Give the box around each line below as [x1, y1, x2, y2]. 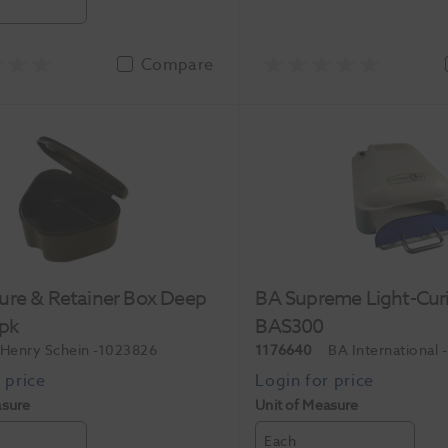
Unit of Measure [255, 394, 359, 416]
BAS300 [255, 311, 324, 341]
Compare [141, 52, 214, 77]
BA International [328, 339, 442, 361]
